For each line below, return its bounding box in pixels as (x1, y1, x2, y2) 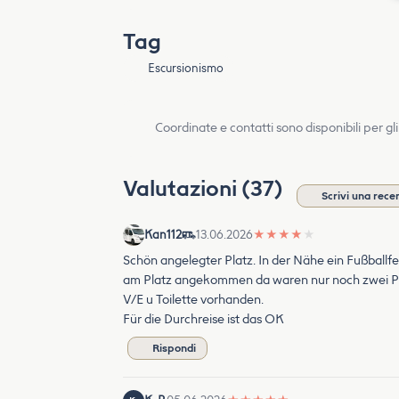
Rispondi (152, 342, 196, 354)
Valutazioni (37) (123, 175, 288, 201)
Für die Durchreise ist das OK (123, 312, 284, 327)
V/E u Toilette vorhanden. (123, 292, 264, 307)
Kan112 (144, 228, 182, 241)
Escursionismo (148, 61, 224, 75)
